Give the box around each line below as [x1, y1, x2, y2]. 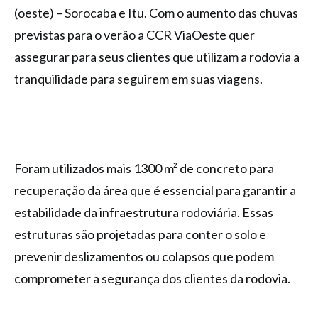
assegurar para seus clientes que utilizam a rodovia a [14, 49, 300, 65]
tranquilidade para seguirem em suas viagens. [14, 71, 263, 87]
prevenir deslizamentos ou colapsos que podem [14, 248, 274, 264]
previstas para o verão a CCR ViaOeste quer [14, 27, 255, 43]
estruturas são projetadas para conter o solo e [14, 226, 266, 242]
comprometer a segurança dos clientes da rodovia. [14, 270, 290, 286]
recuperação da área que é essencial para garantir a [14, 182, 296, 198]
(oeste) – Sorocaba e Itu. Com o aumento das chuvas [14, 5, 298, 21]
